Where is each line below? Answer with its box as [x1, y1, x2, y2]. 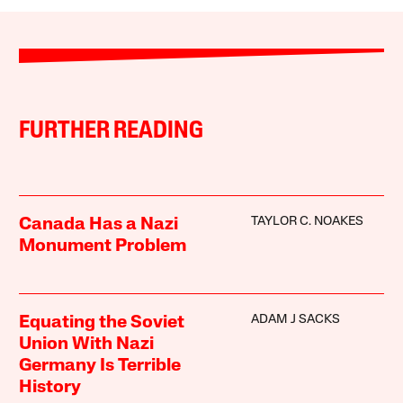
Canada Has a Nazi [19, 216, 179, 235]
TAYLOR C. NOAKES [250, 215, 363, 229]
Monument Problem [19, 237, 187, 256]
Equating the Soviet [19, 314, 185, 333]
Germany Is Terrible [19, 357, 182, 376]
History [19, 379, 82, 398]
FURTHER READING [19, 120, 204, 145]
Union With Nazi [19, 336, 155, 354]
